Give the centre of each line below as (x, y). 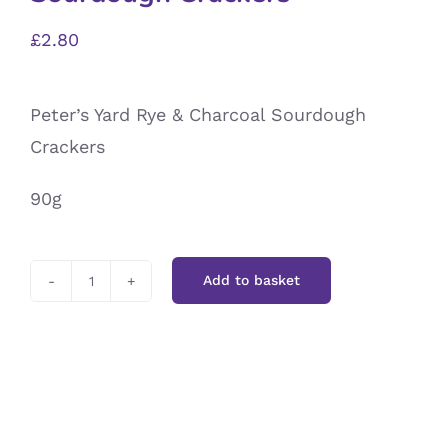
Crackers (67, 146)
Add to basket (251, 280)
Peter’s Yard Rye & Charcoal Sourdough (198, 114)
